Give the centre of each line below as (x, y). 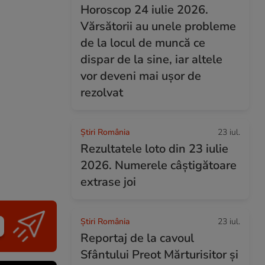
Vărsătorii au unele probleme (158, 26)
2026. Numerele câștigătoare (159, 165)
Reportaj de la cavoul (137, 238)
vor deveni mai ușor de (141, 76)
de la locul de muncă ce (143, 43)
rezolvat (102, 93)
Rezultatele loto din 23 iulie (154, 149)
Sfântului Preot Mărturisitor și (159, 255)
